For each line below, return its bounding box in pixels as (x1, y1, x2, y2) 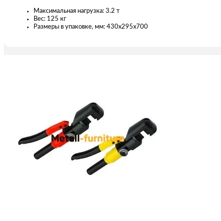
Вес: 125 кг (34, 15, 66, 22)
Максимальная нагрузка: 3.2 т (34, 7, 120, 14)
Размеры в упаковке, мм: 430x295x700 (34, 23, 148, 30)
